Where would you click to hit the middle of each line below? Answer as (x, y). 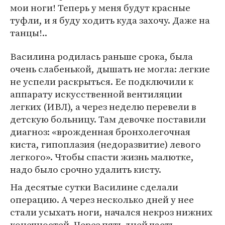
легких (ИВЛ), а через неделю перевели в (103, 107)
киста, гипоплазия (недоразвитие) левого (105, 144)
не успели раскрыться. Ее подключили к (102, 82)
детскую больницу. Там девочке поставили (108, 119)
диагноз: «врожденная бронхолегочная (100, 132)
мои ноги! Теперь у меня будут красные (100, 8)
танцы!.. (29, 33)
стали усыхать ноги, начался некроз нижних (111, 212)
